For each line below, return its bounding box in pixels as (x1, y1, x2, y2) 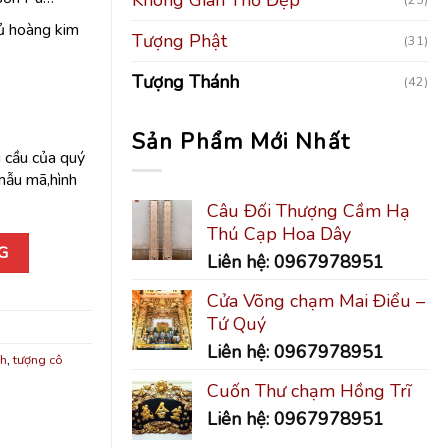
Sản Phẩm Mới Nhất (132, 126, 350, 157)
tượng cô (12, 351, 63, 370)
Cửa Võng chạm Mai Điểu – (207, 288, 425, 313)
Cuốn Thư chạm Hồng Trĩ (207, 378, 411, 403)
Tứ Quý (207, 311, 266, 336)
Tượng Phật (132, 28, 227, 53)
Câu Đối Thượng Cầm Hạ (207, 198, 410, 223)
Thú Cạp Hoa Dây (207, 221, 351, 246)
